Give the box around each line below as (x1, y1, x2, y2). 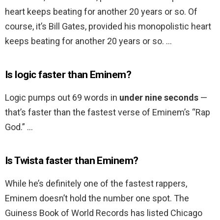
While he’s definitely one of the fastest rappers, (5, 178, 187, 189)
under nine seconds (119, 92, 198, 103)
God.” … (5, 122, 33, 133)
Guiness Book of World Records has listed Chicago (5, 208, 202, 219)
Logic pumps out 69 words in (5, 92, 119, 103)
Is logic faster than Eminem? (5, 69, 132, 81)
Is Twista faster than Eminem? (5, 155, 138, 167)
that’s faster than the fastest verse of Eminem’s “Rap (5, 107, 210, 118)
